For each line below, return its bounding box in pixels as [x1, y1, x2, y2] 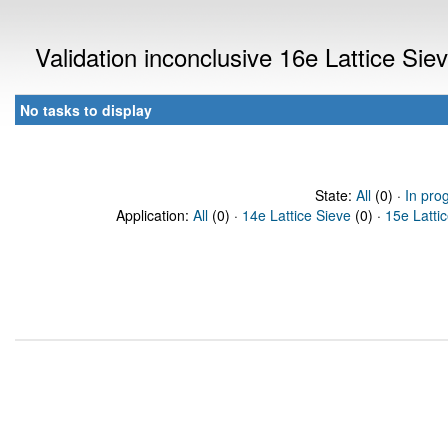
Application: [116, 205, 193, 225]
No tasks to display [20, 100, 152, 120]
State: [314, 185, 356, 205]
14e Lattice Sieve [242, 205, 351, 225]
